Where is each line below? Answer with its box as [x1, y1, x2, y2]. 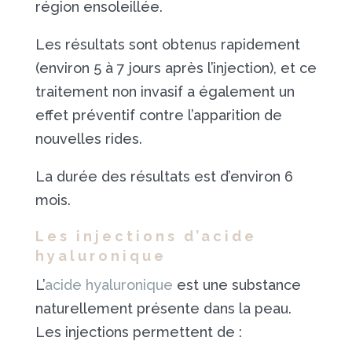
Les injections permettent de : [35, 324, 242, 340]
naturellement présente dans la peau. [35, 300, 291, 317]
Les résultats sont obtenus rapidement [35, 36, 300, 53]
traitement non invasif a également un [35, 83, 295, 100]
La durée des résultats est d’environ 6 [35, 168, 293, 185]
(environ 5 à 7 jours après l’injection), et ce [35, 60, 317, 76]
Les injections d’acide [35, 228, 257, 244]
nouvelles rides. [35, 130, 142, 147]
